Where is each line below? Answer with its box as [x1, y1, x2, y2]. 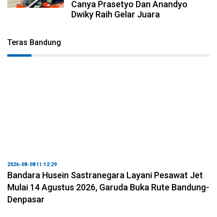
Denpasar [7, 194, 45, 204]
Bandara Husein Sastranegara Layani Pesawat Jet [7, 170, 203, 180]
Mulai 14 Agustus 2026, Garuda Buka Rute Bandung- [7, 182, 209, 192]
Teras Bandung [7, 37, 61, 47]
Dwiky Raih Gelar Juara [71, 9, 160, 19]
